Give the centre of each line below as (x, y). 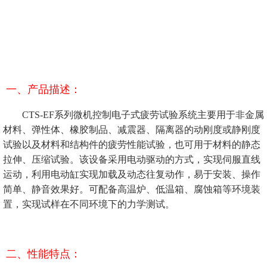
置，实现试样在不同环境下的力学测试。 (89, 204)
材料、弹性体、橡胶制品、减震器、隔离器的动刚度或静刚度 (132, 130)
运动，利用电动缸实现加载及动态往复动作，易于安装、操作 (132, 175)
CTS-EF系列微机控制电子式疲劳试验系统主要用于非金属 (139, 115)
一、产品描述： (44, 90)
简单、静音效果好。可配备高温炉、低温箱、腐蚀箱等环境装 (132, 190)
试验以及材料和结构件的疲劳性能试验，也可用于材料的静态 (132, 145)
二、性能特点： (45, 254)
